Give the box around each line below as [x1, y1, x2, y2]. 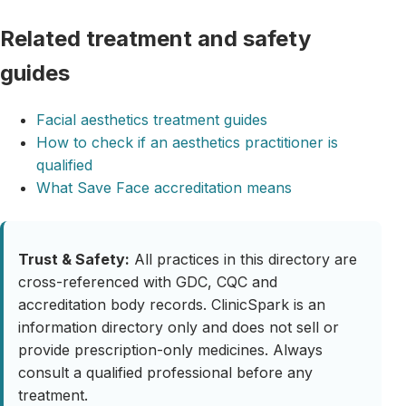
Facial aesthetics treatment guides [36, 110, 267, 129]
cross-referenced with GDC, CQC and [18, 273, 277, 292]
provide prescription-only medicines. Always [18, 341, 323, 360]
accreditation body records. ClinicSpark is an [18, 295, 325, 314]
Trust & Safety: [18, 250, 130, 269]
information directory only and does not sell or [18, 318, 339, 337]
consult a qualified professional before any [18, 363, 313, 382]
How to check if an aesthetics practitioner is [36, 132, 338, 151]
